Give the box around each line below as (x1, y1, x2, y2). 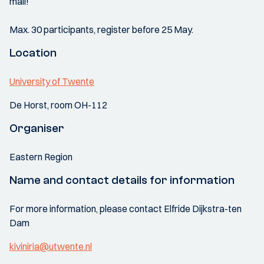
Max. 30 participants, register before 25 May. (9, 24, 193, 35)
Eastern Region (9, 151, 72, 163)
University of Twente (9, 75, 94, 87)
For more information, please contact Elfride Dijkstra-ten (9, 203, 242, 214)
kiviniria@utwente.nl (9, 240, 92, 252)
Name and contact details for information (9, 173, 235, 187)
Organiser (9, 121, 64, 135)
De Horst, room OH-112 (9, 99, 107, 111)
